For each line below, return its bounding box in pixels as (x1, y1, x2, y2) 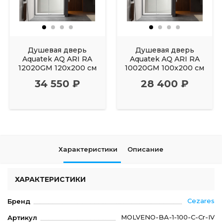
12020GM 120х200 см (18, 63, 97, 72)
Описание (127, 145, 164, 154)
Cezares (187, 197, 215, 205)
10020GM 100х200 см (125, 63, 205, 72)
